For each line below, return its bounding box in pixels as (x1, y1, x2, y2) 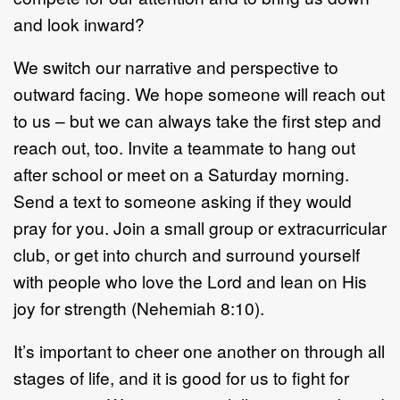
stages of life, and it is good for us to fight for (13, 364, 349, 389)
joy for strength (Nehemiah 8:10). (13, 295, 264, 320)
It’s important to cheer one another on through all (13, 337, 385, 362)
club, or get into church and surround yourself (13, 241, 360, 266)
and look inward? (13, 11, 145, 36)
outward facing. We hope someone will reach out (13, 80, 385, 105)
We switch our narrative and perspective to (13, 54, 338, 79)
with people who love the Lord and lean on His (13, 268, 367, 293)
